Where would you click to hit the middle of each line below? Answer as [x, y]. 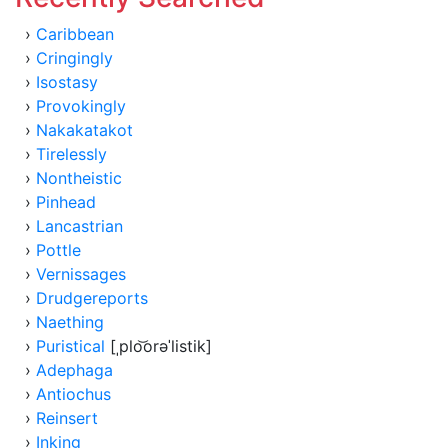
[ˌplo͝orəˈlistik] [158, 346]
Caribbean [75, 34]
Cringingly [74, 58]
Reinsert [67, 418]
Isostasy [67, 82]
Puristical [70, 346]
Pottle [58, 250]
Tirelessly [71, 154]
